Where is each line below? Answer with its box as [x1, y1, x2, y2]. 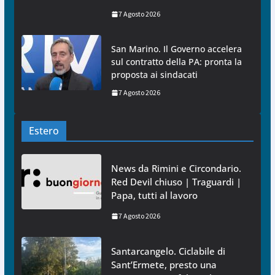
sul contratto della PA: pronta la [110, 56, 242, 68]
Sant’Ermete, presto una [110, 258, 217, 271]
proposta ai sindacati [110, 69, 198, 81]
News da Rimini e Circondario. [110, 162, 241, 175]
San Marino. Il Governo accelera [110, 43, 242, 55]
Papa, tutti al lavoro [110, 189, 198, 202]
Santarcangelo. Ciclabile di [110, 245, 225, 258]
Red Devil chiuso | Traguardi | [110, 176, 241, 188]
